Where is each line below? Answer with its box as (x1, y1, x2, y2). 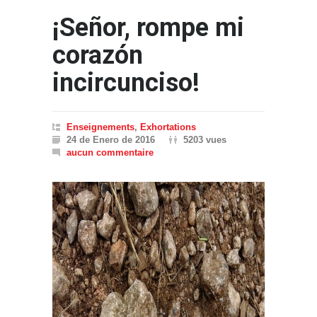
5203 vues (183, 134, 226, 145)
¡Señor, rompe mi (52, 12, 244, 42)
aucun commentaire (67, 146, 154, 158)
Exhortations (140, 121, 196, 132)
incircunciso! (52, 67, 200, 98)
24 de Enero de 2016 (67, 134, 155, 145)
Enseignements (67, 121, 134, 132)
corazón (52, 40, 143, 70)
